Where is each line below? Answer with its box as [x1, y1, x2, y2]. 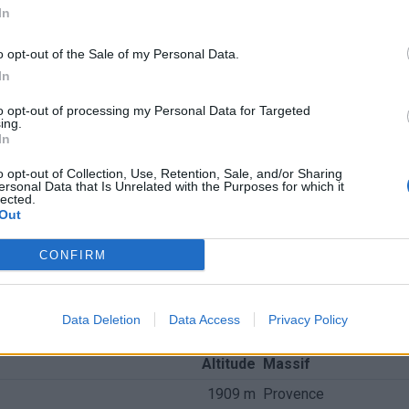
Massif [262, 355, 310, 372]
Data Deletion [61, 312, 141, 327]
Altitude [201, 355, 256, 372]
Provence [262, 385, 324, 403]
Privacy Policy [267, 312, 348, 327]
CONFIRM [38, 247, 107, 262]
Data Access [168, 312, 240, 327]
